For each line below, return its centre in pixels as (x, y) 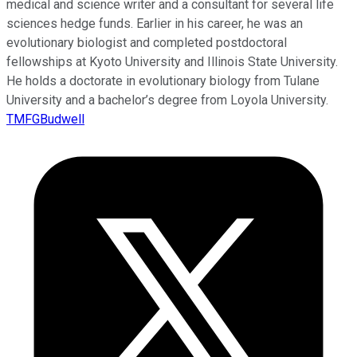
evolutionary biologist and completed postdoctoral (147, 42)
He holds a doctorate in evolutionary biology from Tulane (163, 80)
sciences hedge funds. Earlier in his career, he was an (155, 23)
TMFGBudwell (45, 119)
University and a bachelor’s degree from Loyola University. (167, 100)
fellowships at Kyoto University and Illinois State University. (172, 61)
